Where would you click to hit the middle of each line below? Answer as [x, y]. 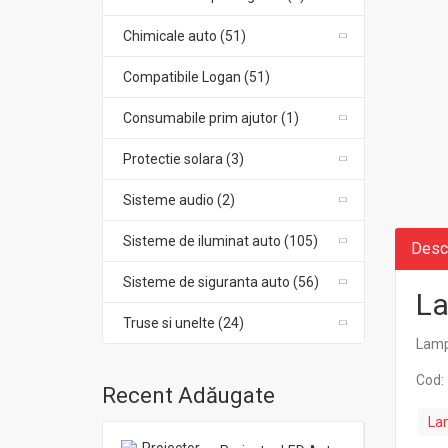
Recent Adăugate [188, 395]
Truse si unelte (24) [183, 323]
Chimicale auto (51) [184, 36]
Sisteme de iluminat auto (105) [220, 241]
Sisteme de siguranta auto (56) [221, 282]
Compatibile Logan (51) [196, 77]
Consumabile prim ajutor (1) [211, 118]
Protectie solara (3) [183, 159]
